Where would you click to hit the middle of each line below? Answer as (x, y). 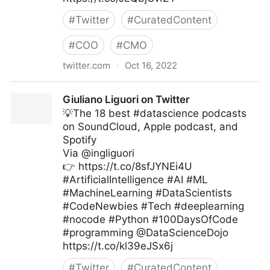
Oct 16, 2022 (151, 65)
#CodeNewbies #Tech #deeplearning (153, 206)
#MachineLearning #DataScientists (147, 193)
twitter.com (86, 65)
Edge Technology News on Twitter (94, 89)
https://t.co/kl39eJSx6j (118, 246)
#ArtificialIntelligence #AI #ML (135, 180)
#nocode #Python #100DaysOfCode (150, 219)
